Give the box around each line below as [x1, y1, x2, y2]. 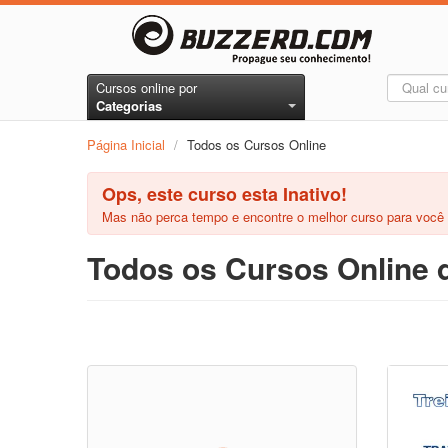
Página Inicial [87, 135, 165, 154]
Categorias [96, 96, 162, 115]
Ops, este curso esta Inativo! [102, 181, 347, 207]
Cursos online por [96, 78, 197, 97]
